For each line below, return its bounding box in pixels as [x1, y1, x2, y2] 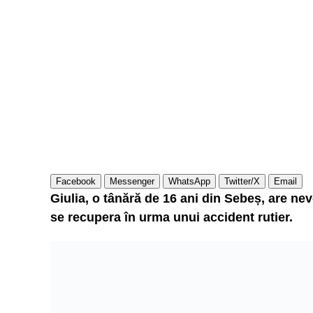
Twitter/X [224, 176, 260, 187]
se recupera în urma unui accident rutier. [50, 210, 293, 224]
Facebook [56, 176, 96, 187]
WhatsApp [168, 176, 210, 187]
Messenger [110, 176, 154, 187]
